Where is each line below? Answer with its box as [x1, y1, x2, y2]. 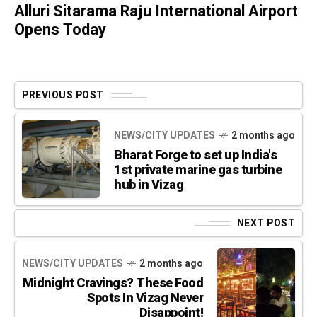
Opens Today [14, 18, 106, 42]
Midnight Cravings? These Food [22, 273, 203, 293]
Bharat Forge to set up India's [114, 145, 277, 165]
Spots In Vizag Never [87, 288, 203, 308]
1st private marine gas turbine [114, 160, 282, 180]
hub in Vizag [114, 175, 183, 195]
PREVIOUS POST [22, 88, 104, 103]
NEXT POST [236, 216, 295, 231]
